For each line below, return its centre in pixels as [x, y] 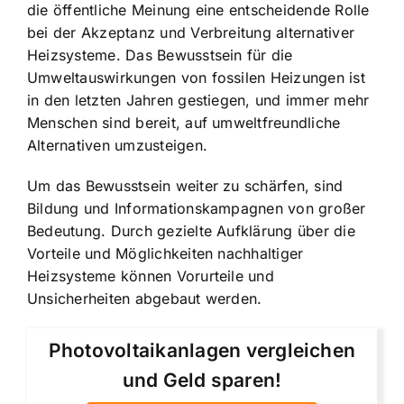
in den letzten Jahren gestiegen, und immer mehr [198, 101]
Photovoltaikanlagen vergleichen [202, 350]
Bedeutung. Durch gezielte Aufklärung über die [191, 231]
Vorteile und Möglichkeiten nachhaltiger [165, 254]
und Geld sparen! [202, 380]
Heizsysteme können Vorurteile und [151, 276]
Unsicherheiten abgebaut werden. [145, 299]
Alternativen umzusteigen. [118, 146]
